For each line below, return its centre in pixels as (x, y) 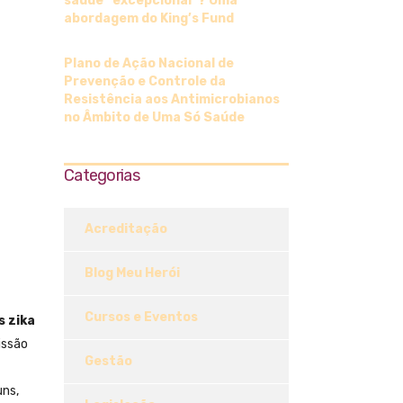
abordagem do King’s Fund (149, 19)
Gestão (108, 362)
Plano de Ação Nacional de (149, 64)
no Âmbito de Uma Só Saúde (154, 118)
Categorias (102, 176)
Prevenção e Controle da (145, 82)
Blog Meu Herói (132, 273)
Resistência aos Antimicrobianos (172, 100)
